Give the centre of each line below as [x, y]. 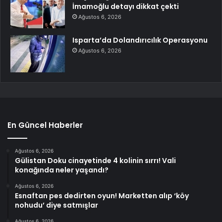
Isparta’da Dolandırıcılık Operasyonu [140, 40]
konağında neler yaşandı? [62, 170]
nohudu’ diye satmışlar [56, 205]
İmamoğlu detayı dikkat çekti [126, 7]
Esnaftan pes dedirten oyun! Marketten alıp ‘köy [102, 196]
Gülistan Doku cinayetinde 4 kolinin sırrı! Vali [95, 161]
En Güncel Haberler [45, 125]
